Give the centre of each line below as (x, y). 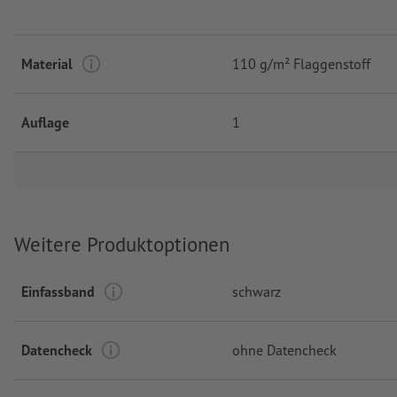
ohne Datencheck (284, 350)
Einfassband (58, 291)
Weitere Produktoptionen (122, 245)
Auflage (45, 123)
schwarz (257, 291)
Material (47, 64)
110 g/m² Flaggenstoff (301, 64)
